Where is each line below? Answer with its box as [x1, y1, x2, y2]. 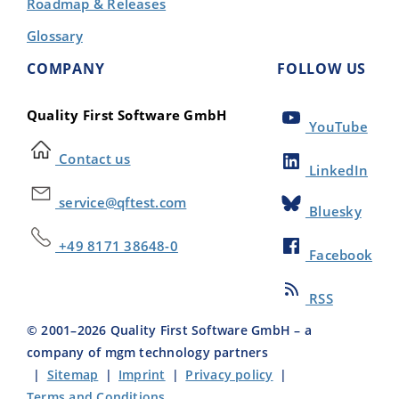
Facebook [305, 246, 372, 265]
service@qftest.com [55, 193, 187, 211]
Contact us [55, 150, 131, 167]
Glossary [27, 27, 83, 45]
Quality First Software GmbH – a [106, 322, 312, 339]
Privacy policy [185, 366, 273, 384]
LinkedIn [305, 161, 368, 179]
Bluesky [305, 202, 362, 221]
